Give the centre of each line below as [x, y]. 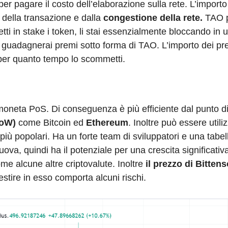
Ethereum [107, 123]
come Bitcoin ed [51, 123]
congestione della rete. [152, 18]
